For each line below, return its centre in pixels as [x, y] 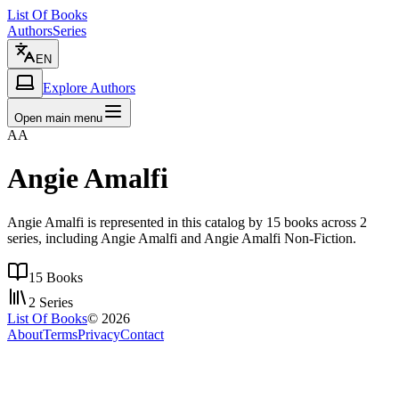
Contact [142, 334]
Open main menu [58, 118]
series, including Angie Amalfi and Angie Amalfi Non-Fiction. [182, 238]
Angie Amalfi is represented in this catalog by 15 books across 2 [187, 222]
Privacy [99, 334]
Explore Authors [89, 88]
